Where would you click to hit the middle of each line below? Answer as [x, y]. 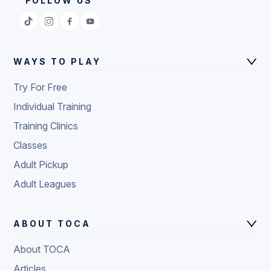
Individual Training [53, 106]
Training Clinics [46, 126]
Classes [31, 145]
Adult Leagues [45, 184]
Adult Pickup [41, 164]
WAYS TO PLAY [57, 61]
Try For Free [41, 87]
